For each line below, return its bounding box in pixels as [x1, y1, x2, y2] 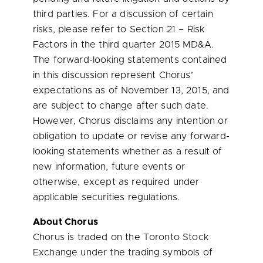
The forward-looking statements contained [33, 55, 227, 65]
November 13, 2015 [121, 86, 207, 95]
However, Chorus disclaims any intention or [33, 116, 228, 126]
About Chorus [33, 217, 98, 227]
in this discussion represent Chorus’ [33, 70, 193, 80]
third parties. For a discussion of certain [33, 9, 213, 19]
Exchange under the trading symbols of [33, 248, 213, 257]
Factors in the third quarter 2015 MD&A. [33, 40, 214, 49]
